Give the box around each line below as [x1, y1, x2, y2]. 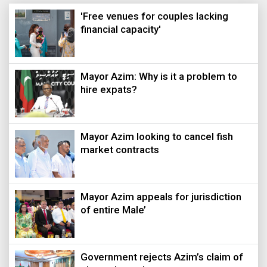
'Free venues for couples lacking [80, 10, 228, 23]
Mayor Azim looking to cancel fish [80, 131, 233, 143]
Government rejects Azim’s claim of [80, 251, 243, 263]
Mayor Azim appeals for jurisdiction [80, 191, 241, 203]
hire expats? [80, 83, 137, 96]
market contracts [80, 144, 159, 156]
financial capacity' [80, 23, 161, 36]
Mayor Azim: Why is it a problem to [80, 70, 237, 83]
